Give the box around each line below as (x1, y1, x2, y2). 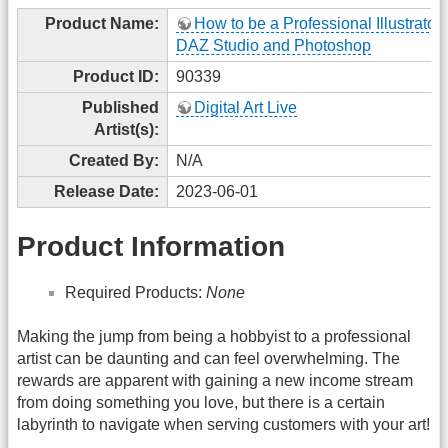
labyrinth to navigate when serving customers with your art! (17, 416, 430, 434)
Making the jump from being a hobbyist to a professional (17, 328, 411, 346)
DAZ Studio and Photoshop (176, 36, 371, 54)
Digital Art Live (194, 98, 297, 116)
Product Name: (45, 14, 159, 32)
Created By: (69, 151, 159, 169)
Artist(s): (94, 120, 159, 138)
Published (82, 98, 159, 116)
